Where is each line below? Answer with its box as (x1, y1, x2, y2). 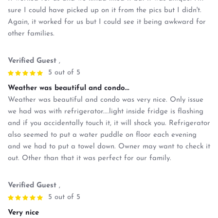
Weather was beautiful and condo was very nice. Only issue (8, 96, 203, 104)
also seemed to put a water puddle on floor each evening (8, 131, 197, 139)
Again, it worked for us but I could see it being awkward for (8, 18, 206, 26)
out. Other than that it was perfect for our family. (8, 154, 171, 162)
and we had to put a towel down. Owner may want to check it (8, 143, 210, 150)
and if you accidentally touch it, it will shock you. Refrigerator (8, 119, 210, 127)
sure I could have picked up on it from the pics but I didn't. (8, 6, 201, 14)
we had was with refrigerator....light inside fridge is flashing (8, 108, 203, 115)
